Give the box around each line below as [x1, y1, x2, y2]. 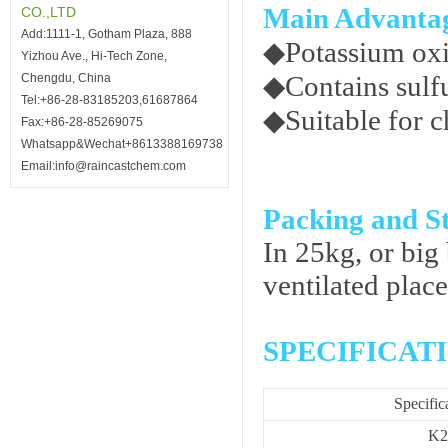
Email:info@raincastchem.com [21, 159, 186, 173]
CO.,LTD [21, 4, 76, 20]
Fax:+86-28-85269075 [21, 115, 143, 129]
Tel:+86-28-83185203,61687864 [21, 93, 198, 107]
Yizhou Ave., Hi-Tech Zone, [21, 49, 167, 63]
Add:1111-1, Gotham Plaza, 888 [21, 27, 192, 41]
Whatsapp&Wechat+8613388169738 [21, 137, 223, 151]
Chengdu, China [21, 71, 111, 85]
